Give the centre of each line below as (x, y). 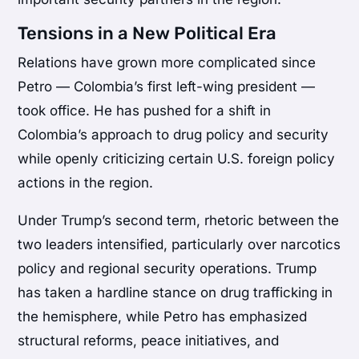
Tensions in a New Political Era (147, 33)
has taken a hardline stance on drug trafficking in (175, 292)
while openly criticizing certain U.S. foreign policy (177, 158)
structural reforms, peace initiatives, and (149, 340)
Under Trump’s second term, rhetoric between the (179, 220)
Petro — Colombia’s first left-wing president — (167, 86)
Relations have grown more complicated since (167, 62)
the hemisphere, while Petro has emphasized (163, 316)
